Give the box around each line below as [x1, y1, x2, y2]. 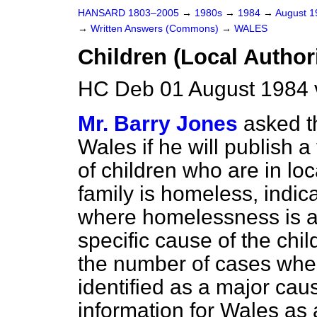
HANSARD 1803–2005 [78, 8, 179, 18]
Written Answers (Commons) [91, 23, 221, 34]
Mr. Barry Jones [78, 112, 238, 135]
